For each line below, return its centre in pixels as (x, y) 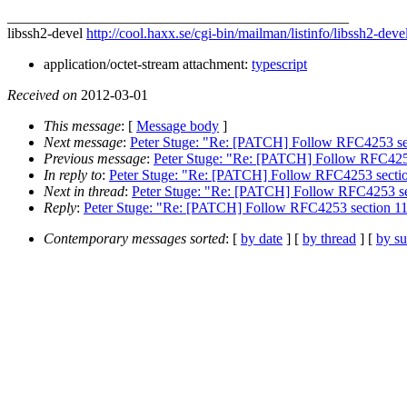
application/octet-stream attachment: (148, 64)
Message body (178, 125)
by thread (329, 238)
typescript (279, 64)
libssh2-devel (47, 33)
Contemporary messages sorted (134, 238)
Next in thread (84, 191)
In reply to (73, 174)
